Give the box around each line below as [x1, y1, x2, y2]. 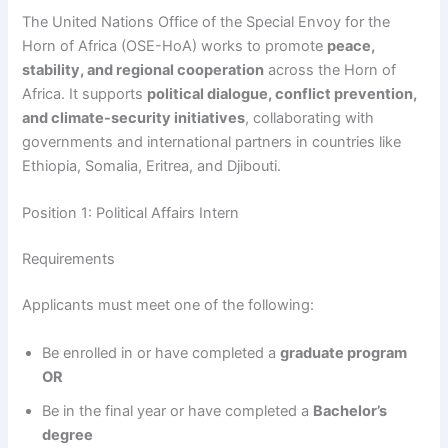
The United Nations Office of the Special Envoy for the [22, 13, 391, 32]
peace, [327, 37, 376, 56]
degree [42, 425, 94, 444]
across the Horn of [264, 61, 397, 80]
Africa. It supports [22, 85, 148, 104]
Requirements [22, 250, 116, 269]
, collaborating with [245, 109, 375, 128]
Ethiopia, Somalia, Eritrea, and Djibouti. [22, 157, 282, 176]
